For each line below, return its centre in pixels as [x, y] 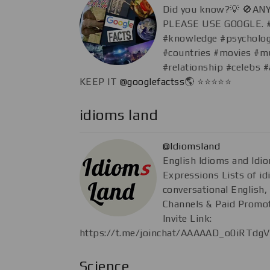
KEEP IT [100, 81]
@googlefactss [152, 81]
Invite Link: [187, 218]
